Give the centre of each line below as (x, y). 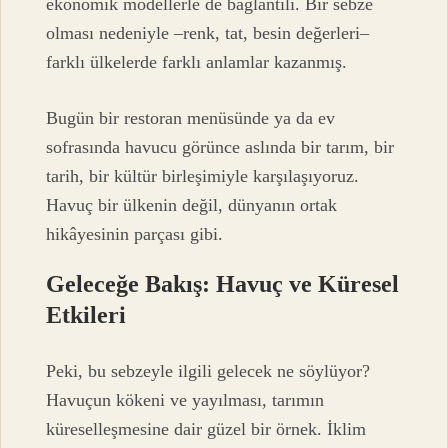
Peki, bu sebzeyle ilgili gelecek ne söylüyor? (208, 371)
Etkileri (86, 314)
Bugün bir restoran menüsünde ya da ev (191, 117)
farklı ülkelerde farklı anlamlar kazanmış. (197, 62)
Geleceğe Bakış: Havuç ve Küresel (223, 283)
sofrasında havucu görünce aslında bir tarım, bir (220, 146)
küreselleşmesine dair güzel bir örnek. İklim (206, 429)
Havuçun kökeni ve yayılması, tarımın (185, 400)
